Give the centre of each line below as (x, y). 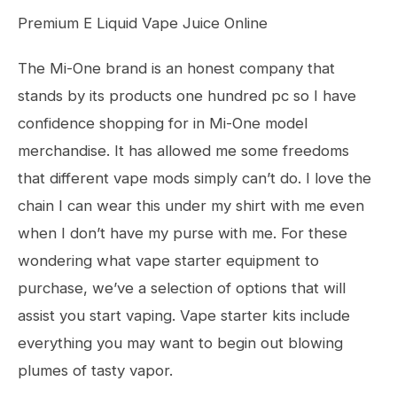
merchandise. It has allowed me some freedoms (183, 151)
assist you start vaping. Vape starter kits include (184, 315)
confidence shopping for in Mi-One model (163, 123)
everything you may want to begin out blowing (180, 343)
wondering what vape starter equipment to (168, 261)
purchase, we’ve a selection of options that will (182, 288)
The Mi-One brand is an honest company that (176, 68)
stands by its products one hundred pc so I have (187, 96)
